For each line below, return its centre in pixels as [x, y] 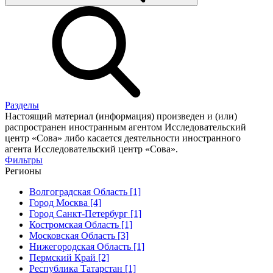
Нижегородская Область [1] [87, 246]
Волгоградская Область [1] [85, 191]
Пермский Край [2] [69, 257]
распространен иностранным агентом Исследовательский [126, 127]
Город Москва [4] [65, 202]
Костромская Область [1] [81, 224]
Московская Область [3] [79, 235]
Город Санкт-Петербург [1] [85, 213]
